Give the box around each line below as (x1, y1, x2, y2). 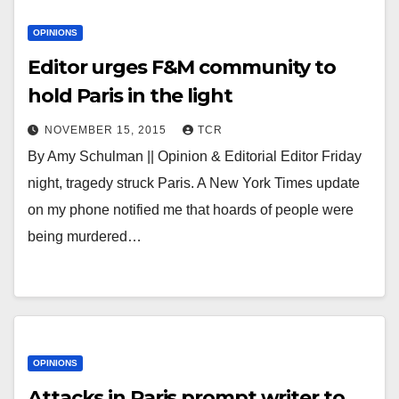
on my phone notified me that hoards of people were (28, 202, 354, 217)
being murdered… (28, 229, 142, 244)
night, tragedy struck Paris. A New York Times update (28, 175, 360, 191)
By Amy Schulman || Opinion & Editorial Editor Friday (28, 149, 362, 164)
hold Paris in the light (28, 84, 232, 108)
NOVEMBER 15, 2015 (45, 124, 170, 136)
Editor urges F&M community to (28, 55, 337, 79)
